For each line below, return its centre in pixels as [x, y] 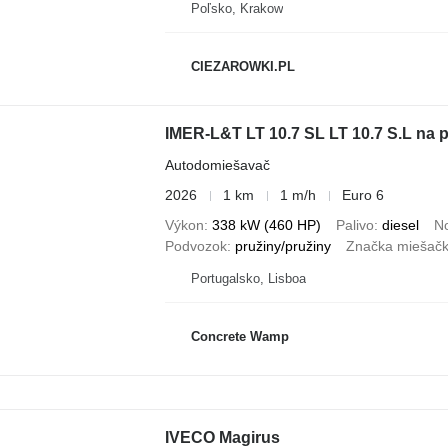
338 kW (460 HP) [266, 225]
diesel [400, 225]
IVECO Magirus [222, 437]
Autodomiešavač [217, 165]
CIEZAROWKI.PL [242, 66]
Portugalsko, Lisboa [248, 278]
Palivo [354, 225]
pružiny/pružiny [282, 246]
